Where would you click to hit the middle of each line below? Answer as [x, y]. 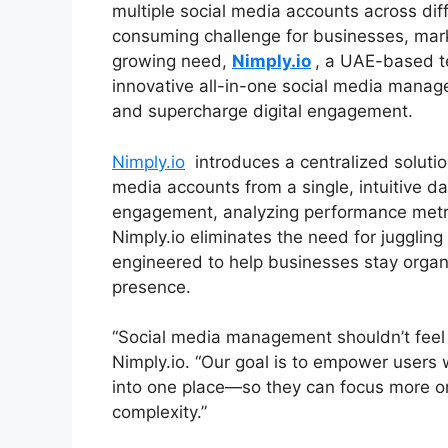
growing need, [172, 61]
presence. [151, 286]
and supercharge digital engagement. [262, 111]
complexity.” [159, 412]
